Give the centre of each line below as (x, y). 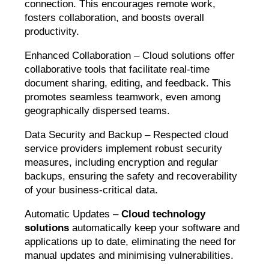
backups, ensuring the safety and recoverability (131, 177)
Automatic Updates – (73, 214)
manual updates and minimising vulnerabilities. (129, 256)
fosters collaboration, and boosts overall (115, 18)
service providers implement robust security (124, 149)
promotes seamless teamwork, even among (123, 97)
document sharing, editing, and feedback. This (128, 83)
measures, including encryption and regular (122, 163)
